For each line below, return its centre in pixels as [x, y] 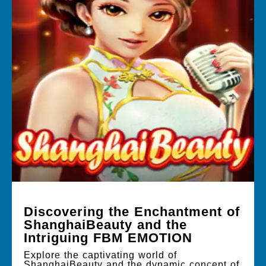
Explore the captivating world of [100, 255]
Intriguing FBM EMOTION [108, 237]
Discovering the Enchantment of [132, 211]
